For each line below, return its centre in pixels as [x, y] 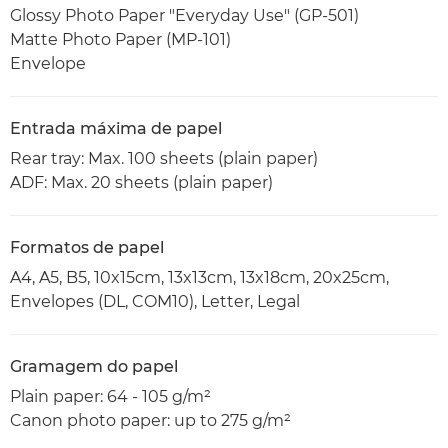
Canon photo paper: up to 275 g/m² [150, 420]
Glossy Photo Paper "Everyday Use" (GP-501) [184, 15]
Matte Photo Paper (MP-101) [120, 39]
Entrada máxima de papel [116, 128]
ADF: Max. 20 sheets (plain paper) [141, 182]
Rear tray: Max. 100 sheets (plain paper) [164, 158]
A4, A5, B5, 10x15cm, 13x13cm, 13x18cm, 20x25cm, [199, 277]
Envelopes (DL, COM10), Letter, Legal [155, 301]
